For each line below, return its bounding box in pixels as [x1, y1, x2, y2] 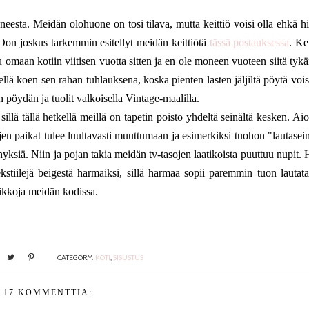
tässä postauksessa [209, 37, 290, 48]
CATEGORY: [57, 253, 96, 261]
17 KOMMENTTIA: [3, 288, 92, 297]
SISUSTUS [113, 253, 144, 261]
